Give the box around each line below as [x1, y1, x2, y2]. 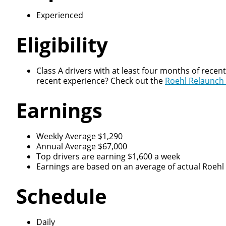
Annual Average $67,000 [36, 141, 127, 152]
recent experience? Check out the [36, 75, 165, 86]
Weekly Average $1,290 [36, 131, 123, 142]
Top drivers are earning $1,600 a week [36, 151, 180, 162]
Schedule [16, 182, 107, 210]
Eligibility [16, 31, 108, 59]
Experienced [36, 10, 83, 21]
